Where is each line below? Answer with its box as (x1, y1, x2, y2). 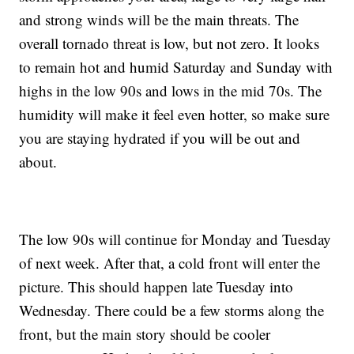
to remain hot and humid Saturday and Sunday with (19, 57, 333, 77)
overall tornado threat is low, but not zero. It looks (19, 33, 320, 53)
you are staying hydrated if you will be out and (19, 128, 301, 148)
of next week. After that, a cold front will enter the (19, 253, 321, 273)
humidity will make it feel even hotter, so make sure (19, 104, 330, 124)
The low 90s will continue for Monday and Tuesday (19, 229, 332, 249)
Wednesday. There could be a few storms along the (19, 300, 325, 320)
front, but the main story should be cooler (19, 324, 271, 344)
